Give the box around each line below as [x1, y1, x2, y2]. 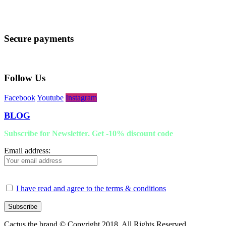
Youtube [37, 93, 64, 102]
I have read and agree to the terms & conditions [16, 184, 166, 193]
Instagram [66, 93, 97, 102]
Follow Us [4, 72, 45, 83]
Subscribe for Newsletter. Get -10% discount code [4, 129, 173, 138]
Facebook [4, 93, 35, 102]
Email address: [4, 146, 50, 155]
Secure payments [4, 33, 74, 44]
